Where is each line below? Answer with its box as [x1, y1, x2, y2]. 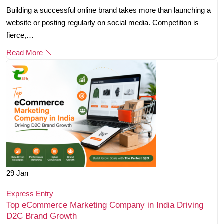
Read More [6, 48, 45, 57]
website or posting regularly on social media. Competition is [6, 18, 199, 27]
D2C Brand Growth [6, 211, 77, 221]
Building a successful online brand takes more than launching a [6, 6, 211, 15]
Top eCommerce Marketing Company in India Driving [6, 200, 203, 210]
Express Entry [6, 189, 53, 198]
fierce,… [6, 31, 34, 40]
